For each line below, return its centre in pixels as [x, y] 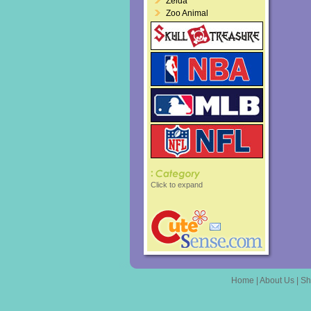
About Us [277, 280]
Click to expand [177, 185]
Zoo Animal [187, 13]
